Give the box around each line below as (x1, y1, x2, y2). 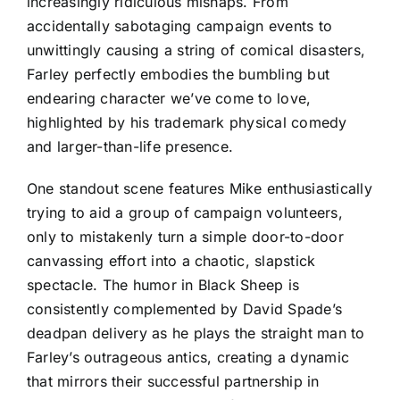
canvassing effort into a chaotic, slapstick (27, 252, 316, 271)
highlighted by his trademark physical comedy (27, 113, 347, 132)
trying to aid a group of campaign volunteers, (27, 204, 343, 222)
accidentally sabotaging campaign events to (27, 17, 333, 36)
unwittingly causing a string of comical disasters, (27, 41, 365, 60)
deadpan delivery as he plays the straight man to (27, 324, 365, 343)
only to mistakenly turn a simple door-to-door (27, 228, 344, 246)
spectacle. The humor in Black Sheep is (27, 276, 300, 295)
